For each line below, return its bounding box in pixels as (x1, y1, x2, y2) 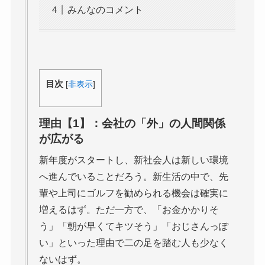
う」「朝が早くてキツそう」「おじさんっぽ (38, 221, 228, 232)
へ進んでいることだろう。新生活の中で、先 (38, 172, 228, 182)
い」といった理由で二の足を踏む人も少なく (38, 238, 228, 248)
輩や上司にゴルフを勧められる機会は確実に (38, 188, 228, 199)
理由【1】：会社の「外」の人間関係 (38, 117, 225, 130)
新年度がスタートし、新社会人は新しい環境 (38, 155, 228, 166)
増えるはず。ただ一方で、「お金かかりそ (38, 205, 219, 215)
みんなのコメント (67, 4, 143, 15)
